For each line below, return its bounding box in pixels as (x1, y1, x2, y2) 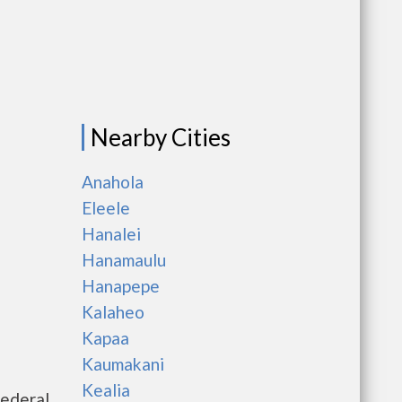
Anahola (82, 171, 144, 192)
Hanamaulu (82, 249, 166, 270)
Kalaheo (82, 301, 144, 322)
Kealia (82, 380, 130, 400)
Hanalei (82, 223, 141, 244)
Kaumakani (82, 354, 164, 374)
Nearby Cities (91, 123, 231, 152)
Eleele (82, 197, 130, 218)
